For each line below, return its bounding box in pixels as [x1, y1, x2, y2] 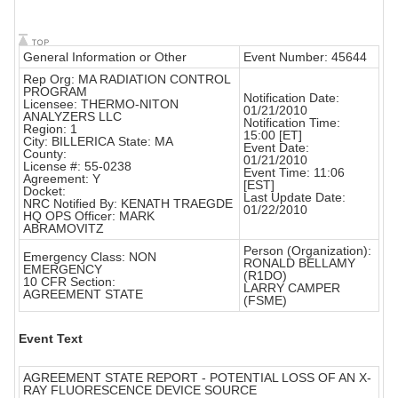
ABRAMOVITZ [23, 221, 104, 236]
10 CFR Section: [23, 275, 115, 290]
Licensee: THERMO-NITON [23, 97, 179, 112]
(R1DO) [243, 268, 287, 283]
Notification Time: [243, 115, 340, 131]
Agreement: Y [23, 171, 100, 187]
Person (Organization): [243, 243, 371, 259]
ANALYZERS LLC [23, 109, 122, 124]
